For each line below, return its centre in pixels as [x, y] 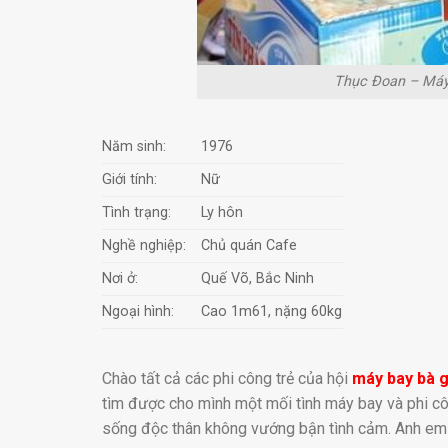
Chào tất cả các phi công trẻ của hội [227, 378]
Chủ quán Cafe [249, 246]
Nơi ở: [120, 279]
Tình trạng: [136, 213]
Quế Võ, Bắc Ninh [258, 279]
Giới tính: [129, 180]
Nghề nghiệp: [144, 246]
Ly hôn [222, 213]
